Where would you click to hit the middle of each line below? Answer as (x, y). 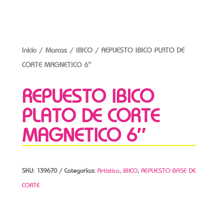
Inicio (29, 50)
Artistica (108, 171)
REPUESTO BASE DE (168, 171)
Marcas (56, 50)
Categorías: (81, 171)
